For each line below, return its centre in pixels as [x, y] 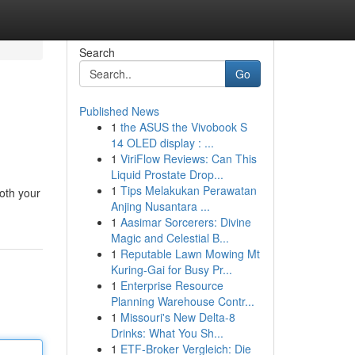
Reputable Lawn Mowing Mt [190, 254]
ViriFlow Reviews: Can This [188, 158]
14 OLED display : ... [162, 143]
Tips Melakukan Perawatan [188, 190]
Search [97, 52]
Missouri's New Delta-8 [177, 317]
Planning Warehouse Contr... [182, 301]
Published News [119, 111]
